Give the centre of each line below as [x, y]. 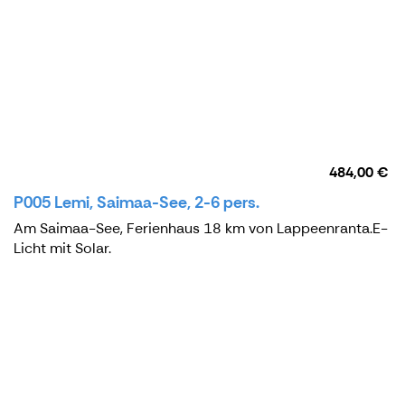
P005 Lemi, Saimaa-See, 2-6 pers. [137, 203]
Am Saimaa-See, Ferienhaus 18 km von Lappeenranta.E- [201, 229]
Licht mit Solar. [62, 249]
